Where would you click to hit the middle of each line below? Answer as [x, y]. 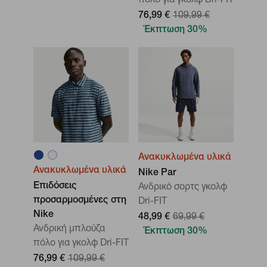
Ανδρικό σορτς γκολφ [183, 188]
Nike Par [157, 173]
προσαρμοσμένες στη [80, 201]
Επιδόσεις [55, 187]
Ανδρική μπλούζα [69, 229]
